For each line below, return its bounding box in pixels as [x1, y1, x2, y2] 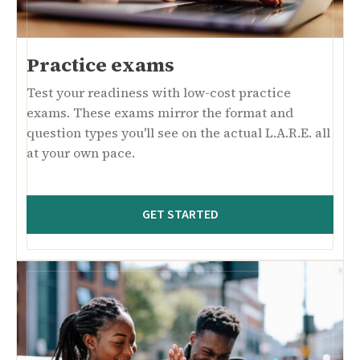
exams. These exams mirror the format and [27, 104, 293, 122]
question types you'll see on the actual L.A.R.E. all [27, 124, 330, 142]
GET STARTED [141, 206, 219, 224]
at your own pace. [27, 144, 135, 162]
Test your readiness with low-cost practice [27, 84, 291, 102]
